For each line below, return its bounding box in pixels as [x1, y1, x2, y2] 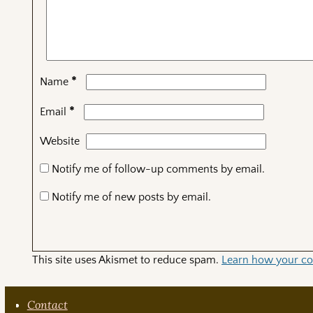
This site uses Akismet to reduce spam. [32, 253, 222, 266]
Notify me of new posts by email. [52, 190, 212, 203]
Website [40, 134, 80, 147]
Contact [27, 297, 68, 312]
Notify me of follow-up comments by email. [52, 162, 265, 175]
